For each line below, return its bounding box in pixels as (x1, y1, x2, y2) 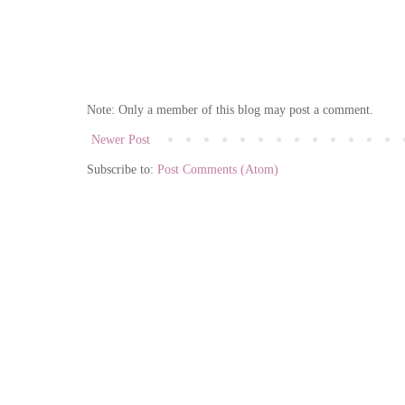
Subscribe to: (87, 162, 157, 176)
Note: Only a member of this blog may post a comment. (87, 102, 373, 117)
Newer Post (91, 132, 150, 146)
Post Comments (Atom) (157, 162, 278, 176)
